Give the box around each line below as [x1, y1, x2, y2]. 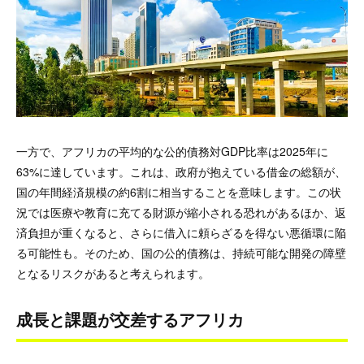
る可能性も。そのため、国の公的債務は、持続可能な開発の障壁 [16, 245, 346, 262]
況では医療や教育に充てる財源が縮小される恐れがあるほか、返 [16, 204, 346, 221]
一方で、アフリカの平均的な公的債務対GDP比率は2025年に [16, 143, 328, 160]
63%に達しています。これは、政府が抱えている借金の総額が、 [16, 163, 346, 180]
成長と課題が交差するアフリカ [16, 307, 244, 331]
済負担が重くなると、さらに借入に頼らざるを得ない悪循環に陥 [16, 224, 346, 241]
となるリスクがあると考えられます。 [16, 265, 210, 282]
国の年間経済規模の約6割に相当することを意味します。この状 [16, 184, 341, 201]
